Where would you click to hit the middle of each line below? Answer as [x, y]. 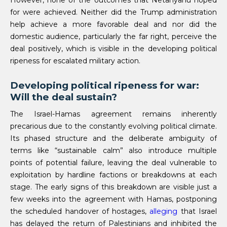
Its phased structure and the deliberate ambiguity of [113, 139]
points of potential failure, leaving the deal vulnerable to [113, 163]
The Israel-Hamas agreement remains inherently [113, 114]
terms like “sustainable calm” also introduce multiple [113, 151]
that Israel [197, 212]
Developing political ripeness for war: [105, 86]
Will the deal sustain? [64, 97]
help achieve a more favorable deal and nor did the [113, 25]
